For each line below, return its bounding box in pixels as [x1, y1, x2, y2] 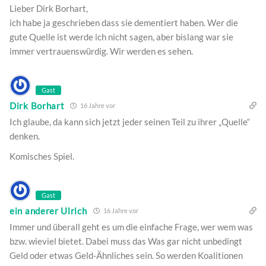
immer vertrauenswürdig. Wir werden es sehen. [9, 46, 193, 57]
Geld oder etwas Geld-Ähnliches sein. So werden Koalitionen [9, 250, 243, 261]
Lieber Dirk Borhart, [9, 3, 88, 14]
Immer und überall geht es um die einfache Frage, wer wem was [9, 221, 253, 233]
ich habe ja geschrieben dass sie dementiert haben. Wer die [9, 17, 238, 28]
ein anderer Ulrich [9, 205, 87, 216]
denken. [9, 131, 40, 142]
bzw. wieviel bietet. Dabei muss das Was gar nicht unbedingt [9, 236, 242, 247]
